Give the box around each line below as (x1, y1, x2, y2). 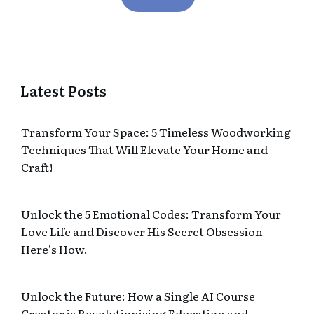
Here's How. (21, 240, 88, 258)
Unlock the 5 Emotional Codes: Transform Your (21, 205, 281, 223)
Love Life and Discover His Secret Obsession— (21, 223, 274, 240)
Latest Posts (20, 80, 107, 102)
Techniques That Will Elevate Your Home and (21, 141, 268, 158)
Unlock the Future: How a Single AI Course (21, 287, 255, 305)
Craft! (21, 158, 53, 176)
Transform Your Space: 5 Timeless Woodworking (21, 123, 291, 141)
